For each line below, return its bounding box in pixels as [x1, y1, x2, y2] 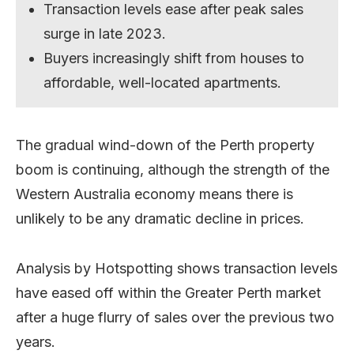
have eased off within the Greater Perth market [16, 284, 321, 301]
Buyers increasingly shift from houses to [43, 49, 305, 66]
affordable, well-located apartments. [43, 73, 282, 91]
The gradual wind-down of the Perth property [16, 136, 314, 153]
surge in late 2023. [43, 24, 167, 42]
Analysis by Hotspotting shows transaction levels [16, 259, 337, 277]
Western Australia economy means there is [16, 185, 293, 202]
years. [16, 333, 55, 350]
